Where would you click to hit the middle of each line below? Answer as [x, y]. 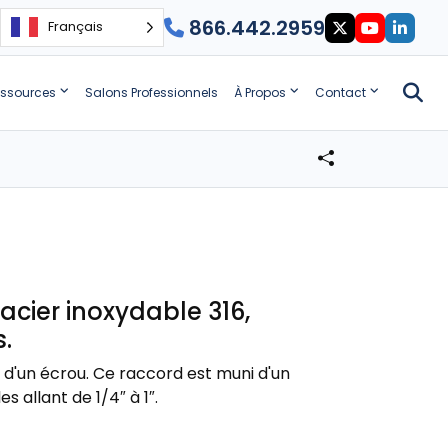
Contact [340, 93]
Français [75, 26]
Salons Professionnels [151, 93]
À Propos [259, 93]
